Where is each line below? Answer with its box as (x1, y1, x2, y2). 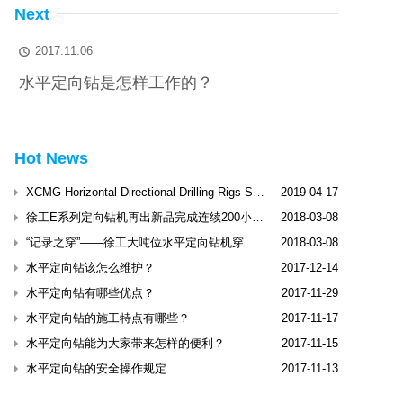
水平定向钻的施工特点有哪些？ (26, 311, 190, 325)
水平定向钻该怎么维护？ (26, 261, 155, 274)
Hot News (14, 149, 88, 167)
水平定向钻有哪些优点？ (26, 286, 155, 300)
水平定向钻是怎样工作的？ (19, 74, 213, 92)
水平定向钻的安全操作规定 (26, 362, 166, 375)
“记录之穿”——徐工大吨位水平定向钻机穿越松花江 (244, 236, 255, 249)
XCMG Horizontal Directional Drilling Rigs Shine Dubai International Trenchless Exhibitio (253, 185, 264, 199)
